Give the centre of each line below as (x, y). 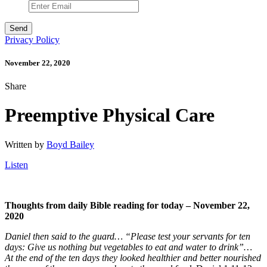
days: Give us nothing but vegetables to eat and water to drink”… (128, 247)
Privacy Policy (32, 39)
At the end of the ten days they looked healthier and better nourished (133, 257)
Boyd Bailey (70, 144)
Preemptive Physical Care (110, 115)
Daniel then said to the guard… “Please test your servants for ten (128, 236)
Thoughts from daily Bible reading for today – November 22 (126, 205)
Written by (26, 144)
